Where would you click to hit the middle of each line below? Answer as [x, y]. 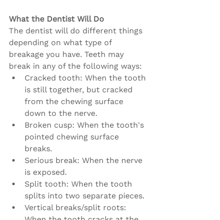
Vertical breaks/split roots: [77, 207]
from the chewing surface [75, 101]
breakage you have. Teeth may [68, 54]
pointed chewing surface [73, 137]
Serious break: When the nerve [85, 160]
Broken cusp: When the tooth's [85, 125]
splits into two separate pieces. [84, 196]
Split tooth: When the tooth [80, 184]
